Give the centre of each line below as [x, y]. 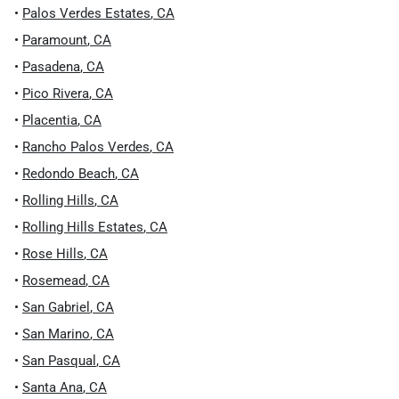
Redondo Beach [69, 174]
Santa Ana [53, 387]
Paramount [55, 40]
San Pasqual [59, 361]
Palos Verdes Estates [86, 13]
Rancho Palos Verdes [86, 147]
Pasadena [51, 67]
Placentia [50, 120]
